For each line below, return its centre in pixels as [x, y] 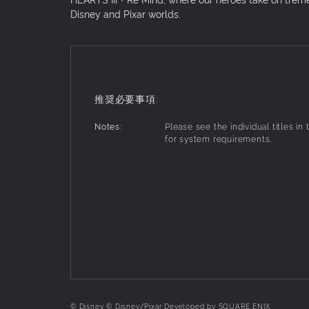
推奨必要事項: [127, 98]
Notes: [108, 126]
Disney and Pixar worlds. [126, 13]
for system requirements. [219, 138]
